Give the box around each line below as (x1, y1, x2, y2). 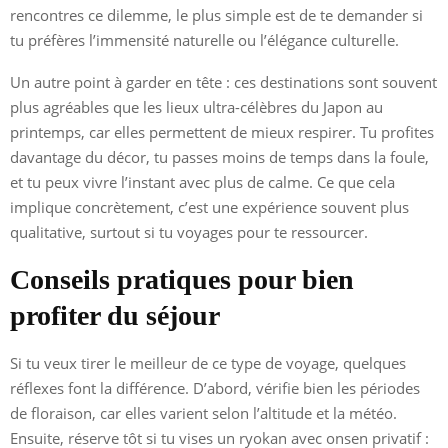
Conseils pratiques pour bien (10, 263, 354, 295)
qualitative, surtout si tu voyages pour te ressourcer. (10, 221, 368, 242)
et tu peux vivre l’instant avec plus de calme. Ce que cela (10, 171, 395, 192)
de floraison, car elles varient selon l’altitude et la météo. (10, 402, 397, 423)
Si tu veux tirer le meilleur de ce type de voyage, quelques (10, 352, 406, 373)
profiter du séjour (10, 299, 220, 331)
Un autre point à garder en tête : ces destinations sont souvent (10, 71, 437, 92)
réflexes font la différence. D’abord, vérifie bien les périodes (10, 377, 420, 398)
